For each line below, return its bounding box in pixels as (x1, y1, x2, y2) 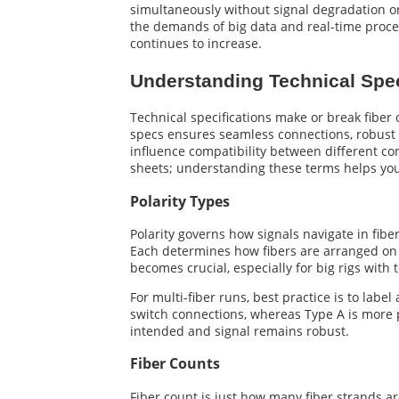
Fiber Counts (130, 354, 220, 374)
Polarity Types (130, 191, 230, 211)
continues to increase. (130, 35, 262, 53)
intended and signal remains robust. (130, 322, 349, 339)
